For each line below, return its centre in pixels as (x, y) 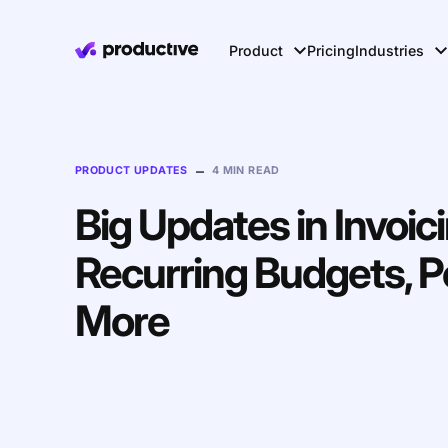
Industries (390, 50)
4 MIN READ (245, 170)
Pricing (331, 50)
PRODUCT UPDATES (131, 170)
